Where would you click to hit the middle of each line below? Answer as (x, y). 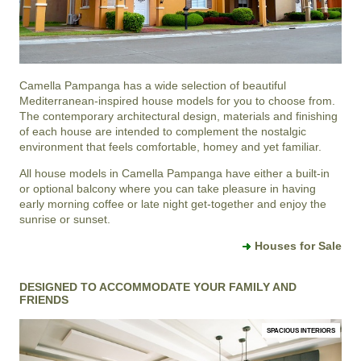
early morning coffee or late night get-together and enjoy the (173, 204)
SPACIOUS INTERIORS (301, 331)
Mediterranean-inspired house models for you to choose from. (177, 101)
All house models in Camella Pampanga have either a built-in (174, 174)
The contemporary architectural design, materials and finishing (178, 116)
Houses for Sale (298, 246)
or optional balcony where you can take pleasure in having (168, 189)
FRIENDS (44, 300)
